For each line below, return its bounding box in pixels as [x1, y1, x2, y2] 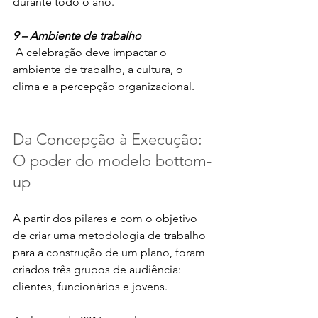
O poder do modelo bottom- [13, 150, 212, 170]
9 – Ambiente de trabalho [13, 28, 141, 43]
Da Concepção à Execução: [13, 129, 207, 149]
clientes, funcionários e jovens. [13, 279, 170, 293]
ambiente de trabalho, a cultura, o [13, 62, 186, 76]
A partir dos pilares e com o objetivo [13, 211, 200, 225]
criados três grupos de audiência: [13, 262, 184, 276]
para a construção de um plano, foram [13, 245, 208, 259]
